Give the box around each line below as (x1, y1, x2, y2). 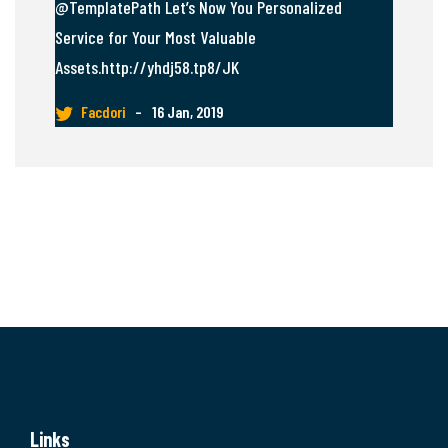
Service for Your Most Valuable (55, 25, 256, 48)
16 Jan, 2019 (152, 101, 224, 121)
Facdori (81, 101, 125, 121)
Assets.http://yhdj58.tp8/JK (55, 55, 239, 78)
